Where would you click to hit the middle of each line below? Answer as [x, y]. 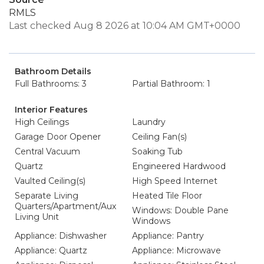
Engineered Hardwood [179, 166]
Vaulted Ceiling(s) [50, 181]
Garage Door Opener [58, 137]
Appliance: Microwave [176, 250]
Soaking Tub [157, 151]
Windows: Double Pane [180, 210]
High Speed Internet [175, 181]
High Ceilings [42, 122]
